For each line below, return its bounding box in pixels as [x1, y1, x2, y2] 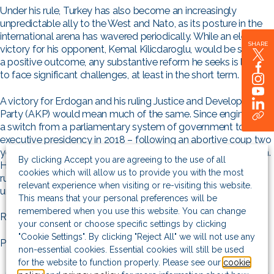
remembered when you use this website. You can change [18, 206, 246, 216]
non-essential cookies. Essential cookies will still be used [18, 244, 244, 254]
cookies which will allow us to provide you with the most [18, 167, 243, 177]
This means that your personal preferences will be [18, 193, 217, 203]
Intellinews [100, 211, 146, 223]
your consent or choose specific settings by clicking [18, 218, 226, 229]
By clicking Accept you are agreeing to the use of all [18, 154, 226, 165]
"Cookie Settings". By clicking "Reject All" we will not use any [18, 231, 255, 242]
